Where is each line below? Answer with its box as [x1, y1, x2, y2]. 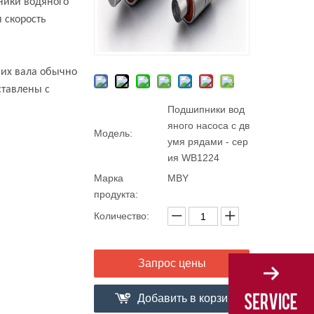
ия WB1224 [168, 152, 219, 163]
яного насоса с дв [168, 120, 250, 131]
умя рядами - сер [168, 136, 248, 147]
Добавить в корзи [137, 292, 228, 304]
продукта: [94, 189, 138, 200]
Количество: [94, 210, 149, 221]
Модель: [94, 128, 132, 139]
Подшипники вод [168, 104, 245, 115]
